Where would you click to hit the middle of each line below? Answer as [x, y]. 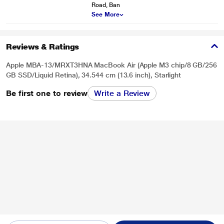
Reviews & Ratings [42, 47]
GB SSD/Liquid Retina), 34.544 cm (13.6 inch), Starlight [94, 75]
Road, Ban [106, 5]
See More [105, 14]
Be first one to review [47, 93]
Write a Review [122, 93]
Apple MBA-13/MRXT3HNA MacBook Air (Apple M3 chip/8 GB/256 [112, 65]
